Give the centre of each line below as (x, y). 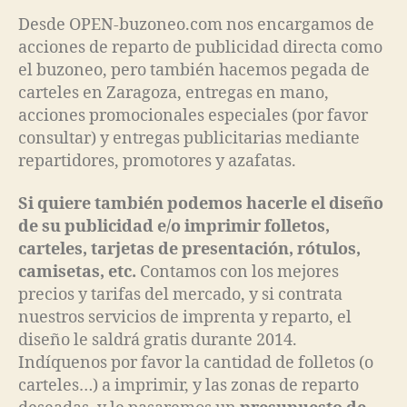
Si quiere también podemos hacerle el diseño (201, 204)
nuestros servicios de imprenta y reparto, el (185, 318)
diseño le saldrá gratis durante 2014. (158, 341)
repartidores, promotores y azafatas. (157, 161)
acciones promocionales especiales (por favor (193, 115)
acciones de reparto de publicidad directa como (200, 47)
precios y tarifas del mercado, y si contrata (180, 295)
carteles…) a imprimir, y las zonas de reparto (189, 386)
